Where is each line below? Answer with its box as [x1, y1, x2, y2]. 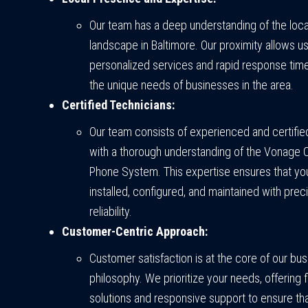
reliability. [89, 204, 132, 219]
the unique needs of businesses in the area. [89, 78, 294, 93]
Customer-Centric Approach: [62, 224, 208, 239]
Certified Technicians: [62, 98, 175, 113]
